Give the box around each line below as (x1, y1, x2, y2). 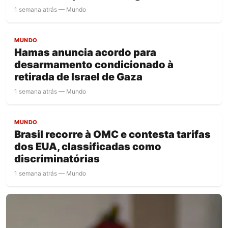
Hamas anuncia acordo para (14, 46, 156, 59)
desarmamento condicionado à (14, 58, 174, 71)
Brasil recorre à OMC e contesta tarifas (14, 128, 211, 140)
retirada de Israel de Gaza (14, 70, 142, 83)
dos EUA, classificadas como (14, 140, 161, 153)
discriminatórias (14, 152, 100, 165)
